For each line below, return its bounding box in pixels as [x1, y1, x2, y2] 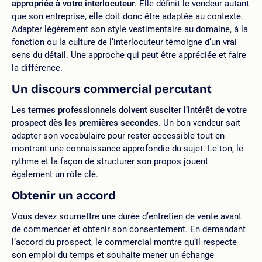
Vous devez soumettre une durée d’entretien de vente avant [12, 211, 242, 222]
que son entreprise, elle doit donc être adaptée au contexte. [12, 11, 243, 22]
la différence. [12, 63, 63, 73]
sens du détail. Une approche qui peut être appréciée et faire [12, 50, 246, 60]
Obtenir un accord [12, 188, 116, 202]
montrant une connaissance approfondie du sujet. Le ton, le [12, 143, 243, 154]
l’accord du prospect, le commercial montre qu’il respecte [12, 237, 237, 247]
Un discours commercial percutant [12, 82, 212, 96]
